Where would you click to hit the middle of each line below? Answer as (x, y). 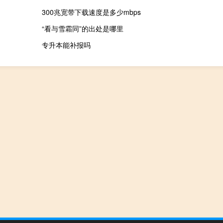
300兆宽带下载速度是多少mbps (91, 12)
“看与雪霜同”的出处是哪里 (82, 28)
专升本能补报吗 (66, 45)
